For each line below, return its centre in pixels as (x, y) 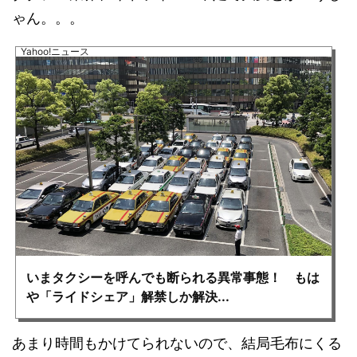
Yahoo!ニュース (55, 51)
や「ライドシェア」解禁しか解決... (128, 296)
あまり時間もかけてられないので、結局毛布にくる (177, 343)
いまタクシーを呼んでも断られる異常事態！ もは (173, 277)
